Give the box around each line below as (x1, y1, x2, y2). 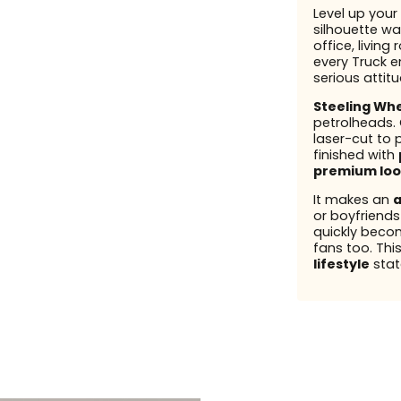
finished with (312, 146, 398, 165)
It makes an (312, 191, 393, 209)
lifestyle (312, 255, 370, 274)
